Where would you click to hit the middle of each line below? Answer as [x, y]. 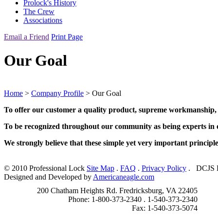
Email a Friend [27, 36]
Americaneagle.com [124, 177]
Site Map [100, 168]
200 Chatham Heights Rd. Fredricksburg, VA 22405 [117, 190]
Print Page [67, 36]
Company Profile [57, 93]
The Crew [39, 11]
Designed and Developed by [48, 177]
